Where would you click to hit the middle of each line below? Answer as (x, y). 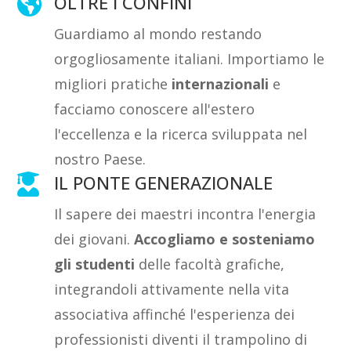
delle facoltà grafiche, (210, 264)
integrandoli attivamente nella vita (172, 289)
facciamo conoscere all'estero (155, 109)
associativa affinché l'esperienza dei (175, 314)
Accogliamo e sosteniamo (225, 239)
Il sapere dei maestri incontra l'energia (185, 213)
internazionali (221, 83)
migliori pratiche (113, 83)
